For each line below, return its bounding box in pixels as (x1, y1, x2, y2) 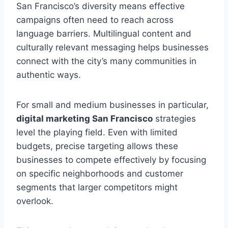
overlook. (16, 195, 53, 206)
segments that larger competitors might (16, 182, 178, 192)
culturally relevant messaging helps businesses (16, 42, 209, 52)
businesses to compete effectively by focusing (16, 154, 206, 165)
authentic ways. (16, 69, 81, 80)
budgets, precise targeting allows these (16, 140, 178, 151)
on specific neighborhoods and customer (16, 168, 183, 179)
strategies (153, 113, 196, 124)
